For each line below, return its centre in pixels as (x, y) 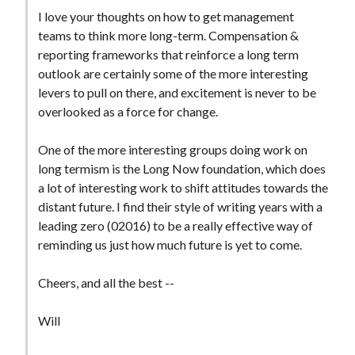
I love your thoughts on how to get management (166, 17)
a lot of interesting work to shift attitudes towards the (183, 188)
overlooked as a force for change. (128, 112)
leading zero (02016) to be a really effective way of (175, 226)
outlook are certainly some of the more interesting (173, 74)
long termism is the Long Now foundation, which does (181, 169)
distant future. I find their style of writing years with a (180, 207)
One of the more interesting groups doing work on (172, 150)
